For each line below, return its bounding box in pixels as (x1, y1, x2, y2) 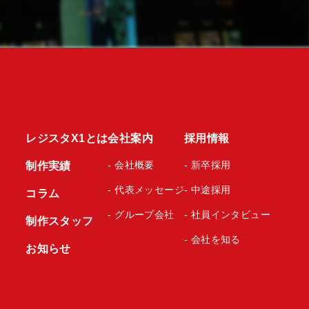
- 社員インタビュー (184, 209, 270, 220)
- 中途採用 (184, 184, 231, 195)
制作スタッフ (26, 215, 94, 227)
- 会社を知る (184, 234, 241, 245)
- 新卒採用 (184, 159, 231, 170)
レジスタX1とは (26, 132, 108, 144)
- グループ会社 (108, 209, 175, 220)
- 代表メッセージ (108, 184, 184, 195)
